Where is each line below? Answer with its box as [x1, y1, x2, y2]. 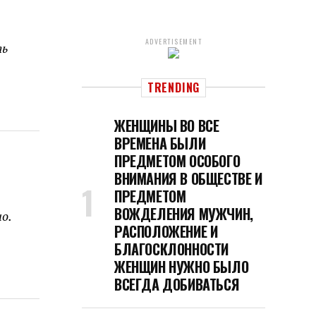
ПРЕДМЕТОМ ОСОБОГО [114, 150, 241, 171]
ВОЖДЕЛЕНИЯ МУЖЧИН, [114, 203, 253, 224]
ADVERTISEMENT [145, 36, 202, 47]
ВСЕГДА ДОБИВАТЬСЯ [114, 274, 240, 295]
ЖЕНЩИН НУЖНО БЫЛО [114, 256, 249, 277]
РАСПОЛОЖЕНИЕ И [114, 221, 218, 242]
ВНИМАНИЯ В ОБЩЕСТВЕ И [114, 168, 262, 189]
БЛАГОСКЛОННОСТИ [114, 238, 229, 260]
